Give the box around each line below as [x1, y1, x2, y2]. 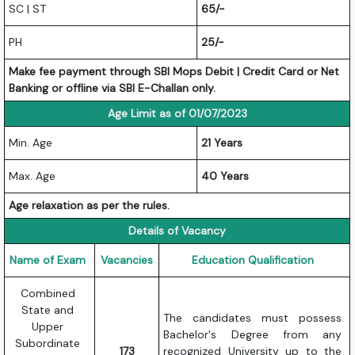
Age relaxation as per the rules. [9, 198, 170, 213]
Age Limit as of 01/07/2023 [107, 106, 247, 121]
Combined [20, 286, 75, 301]
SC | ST [9, 2, 47, 17]
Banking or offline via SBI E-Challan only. [9, 81, 216, 96]
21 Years [201, 136, 243, 151]
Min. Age [9, 136, 53, 151]
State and [21, 303, 74, 318]
